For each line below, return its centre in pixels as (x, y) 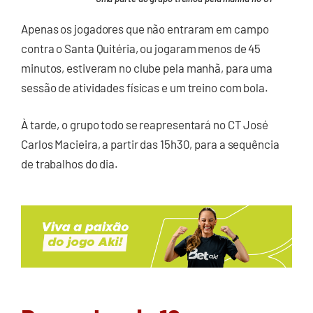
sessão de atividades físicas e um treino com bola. (145, 87)
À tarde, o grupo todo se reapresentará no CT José (145, 125)
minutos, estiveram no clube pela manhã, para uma (147, 67)
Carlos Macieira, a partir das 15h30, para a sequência (150, 144)
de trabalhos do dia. (70, 164)
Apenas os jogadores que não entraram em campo (145, 28)
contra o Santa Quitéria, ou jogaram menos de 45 (141, 48)
